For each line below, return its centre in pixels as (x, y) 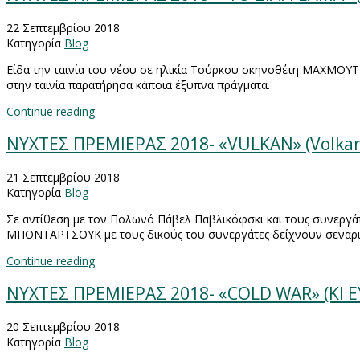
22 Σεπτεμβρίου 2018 (63, 27)
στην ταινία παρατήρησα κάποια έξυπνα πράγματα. (138, 84)
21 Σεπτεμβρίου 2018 (63, 177)
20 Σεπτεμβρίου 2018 (63, 326)
